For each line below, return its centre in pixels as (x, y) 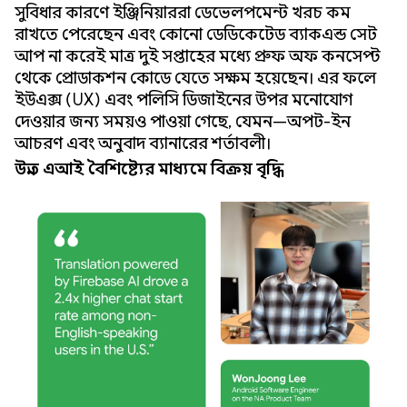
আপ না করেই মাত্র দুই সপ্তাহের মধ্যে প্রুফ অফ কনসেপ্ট (197, 56)
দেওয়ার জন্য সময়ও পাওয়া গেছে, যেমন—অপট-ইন (183, 122)
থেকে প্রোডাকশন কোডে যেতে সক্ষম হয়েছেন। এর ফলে (195, 78)
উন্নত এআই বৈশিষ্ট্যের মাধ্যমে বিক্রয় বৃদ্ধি (149, 169)
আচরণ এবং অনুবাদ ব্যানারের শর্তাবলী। (143, 144)
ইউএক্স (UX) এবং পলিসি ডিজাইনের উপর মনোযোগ (184, 100)
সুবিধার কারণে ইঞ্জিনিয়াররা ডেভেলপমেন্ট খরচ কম (183, 13)
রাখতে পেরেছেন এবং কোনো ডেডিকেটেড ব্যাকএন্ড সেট (196, 35)
